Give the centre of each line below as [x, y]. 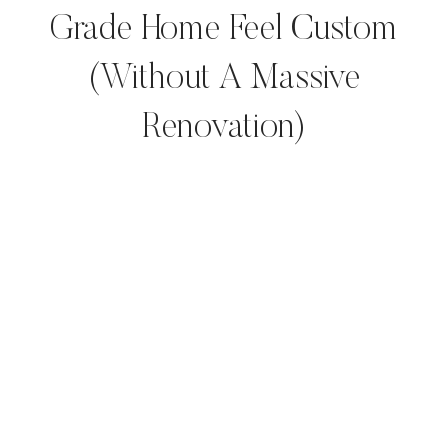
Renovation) [224, 129]
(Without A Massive [224, 80]
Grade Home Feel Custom [224, 31]
